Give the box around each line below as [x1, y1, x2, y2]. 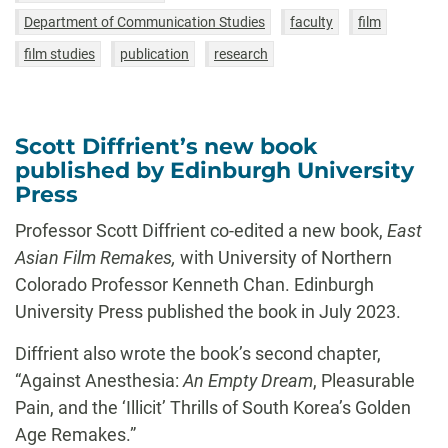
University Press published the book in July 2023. [15, 301, 401, 322]
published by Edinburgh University [15, 157, 414, 184]
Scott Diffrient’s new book [15, 133, 318, 160]
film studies [24, 46, 95, 62]
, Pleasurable [313, 370, 415, 391]
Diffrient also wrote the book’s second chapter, [15, 343, 381, 364]
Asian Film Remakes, [15, 247, 180, 268]
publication [120, 46, 189, 62]
